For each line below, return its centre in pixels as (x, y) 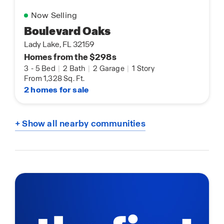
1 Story (142, 68)
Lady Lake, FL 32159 (59, 44)
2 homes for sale (56, 89)
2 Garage (109, 68)
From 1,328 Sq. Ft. (54, 78)
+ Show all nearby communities (80, 123)
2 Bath (74, 68)
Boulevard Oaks (67, 31)
